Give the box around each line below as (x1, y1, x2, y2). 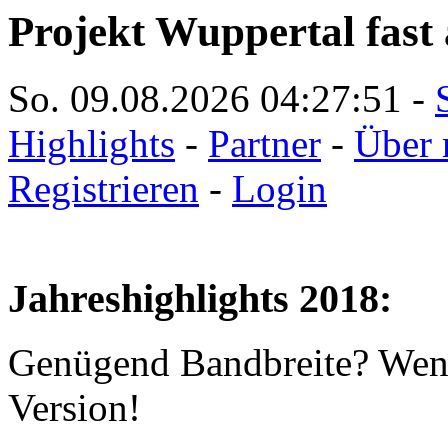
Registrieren (8, 166, 199, 210)
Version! (8, 386, 141, 430)
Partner (208, 121, 321, 165)
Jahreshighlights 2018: (8, 275, 392, 321)
